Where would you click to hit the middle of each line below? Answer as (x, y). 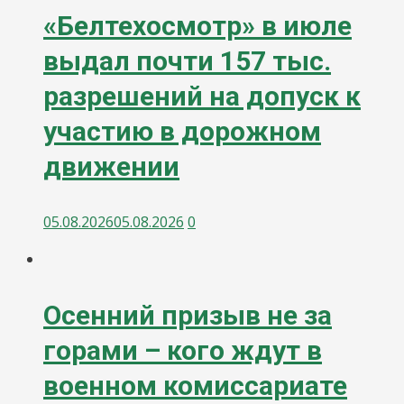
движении (111, 167)
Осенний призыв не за (188, 316)
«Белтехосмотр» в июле (197, 26)
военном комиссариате (195, 386)
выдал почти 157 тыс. (187, 61)
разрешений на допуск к (202, 96)
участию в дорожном (182, 132)
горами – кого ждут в (183, 351)
